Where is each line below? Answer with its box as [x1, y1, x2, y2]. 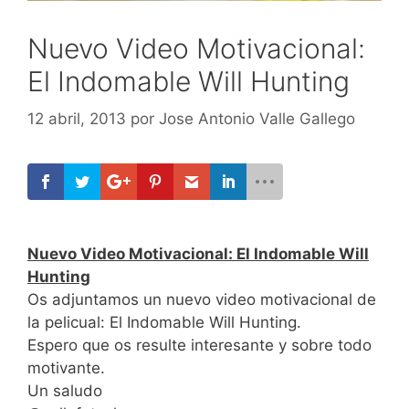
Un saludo [27, 382, 102, 400]
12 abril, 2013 [27, 110, 126, 128]
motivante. [27, 359, 105, 377]
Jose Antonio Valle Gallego [159, 110, 355, 128]
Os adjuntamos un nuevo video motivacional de [27, 290, 376, 309]
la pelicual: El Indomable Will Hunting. [27, 313, 301, 331]
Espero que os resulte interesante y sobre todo [27, 336, 372, 354]
